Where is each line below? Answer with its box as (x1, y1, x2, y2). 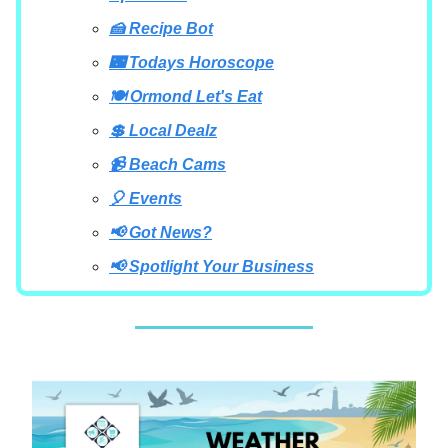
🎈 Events (109, 189, 182, 207)
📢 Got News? (109, 223, 212, 241)
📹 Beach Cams (109, 155, 226, 173)
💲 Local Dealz (109, 121, 217, 139)
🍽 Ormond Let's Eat (109, 87, 262, 105)
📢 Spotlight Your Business (109, 257, 314, 275)
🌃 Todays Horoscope (109, 53, 274, 71)
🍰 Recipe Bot (109, 19, 213, 37)
